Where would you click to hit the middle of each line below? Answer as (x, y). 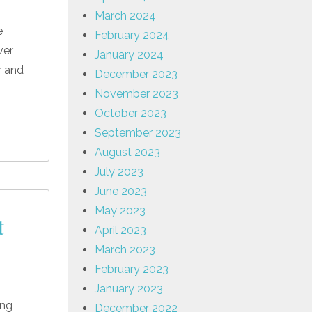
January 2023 (129, 288)
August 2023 (127, 152)
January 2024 (129, 54)
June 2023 (121, 191)
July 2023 (119, 171)
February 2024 (132, 35)
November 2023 (136, 93)
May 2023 (120, 210)
